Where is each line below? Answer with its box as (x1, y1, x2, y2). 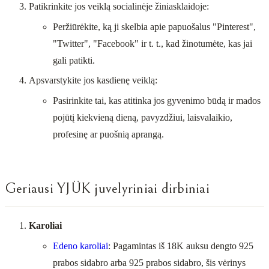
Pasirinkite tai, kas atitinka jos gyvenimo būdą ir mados (53, 95, 261, 106)
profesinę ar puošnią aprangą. (53, 128, 164, 139)
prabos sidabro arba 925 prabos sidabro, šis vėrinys (53, 257, 246, 268)
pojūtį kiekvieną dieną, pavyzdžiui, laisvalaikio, (53, 112, 232, 122)
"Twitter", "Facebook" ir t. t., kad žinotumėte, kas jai (53, 38, 252, 49)
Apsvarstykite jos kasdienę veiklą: (29, 75, 157, 86)
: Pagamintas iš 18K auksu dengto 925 (108, 240, 253, 251)
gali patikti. (53, 55, 95, 65)
